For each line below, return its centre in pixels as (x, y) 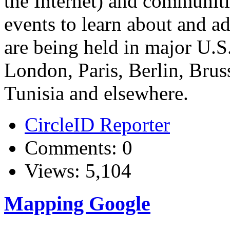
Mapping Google (77, 204)
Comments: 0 (79, 147)
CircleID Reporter (97, 124)
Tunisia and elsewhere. (96, 93)
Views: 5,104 (78, 170)
